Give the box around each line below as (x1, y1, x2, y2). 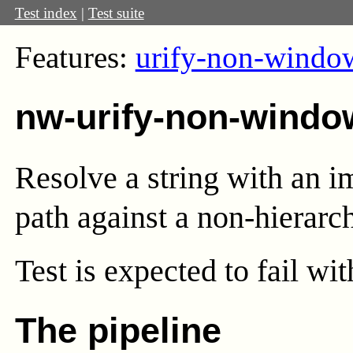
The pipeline (14, 310, 221, 351)
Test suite (87, 4, 144, 21)
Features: (14, 40, 136, 76)
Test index (14, 4, 77, 21)
